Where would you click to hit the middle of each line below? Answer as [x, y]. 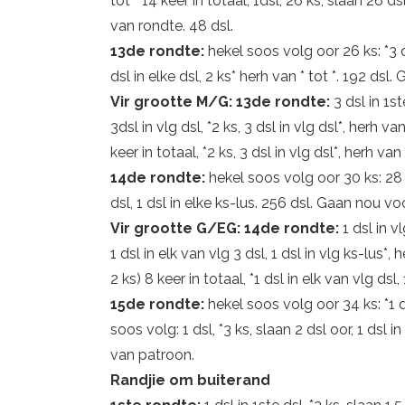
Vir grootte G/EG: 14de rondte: [226, 228]
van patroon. [152, 355]
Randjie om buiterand [190, 380]
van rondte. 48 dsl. [172, 26]
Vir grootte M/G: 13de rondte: [222, 102]
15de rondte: [159, 304]
